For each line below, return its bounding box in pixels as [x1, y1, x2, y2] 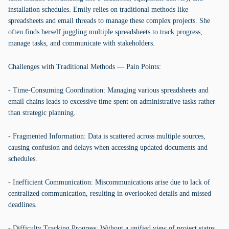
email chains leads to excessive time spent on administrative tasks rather [8, 98, 215, 105]
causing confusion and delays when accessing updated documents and [8, 144, 208, 151]
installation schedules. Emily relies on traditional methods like [8, 6, 188, 13]
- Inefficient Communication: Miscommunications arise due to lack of [8, 178, 210, 186]
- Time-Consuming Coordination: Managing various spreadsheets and [8, 86, 209, 94]
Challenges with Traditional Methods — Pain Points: [8, 63, 161, 71]
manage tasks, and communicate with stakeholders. [8, 39, 155, 47]
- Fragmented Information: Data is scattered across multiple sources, [8, 132, 205, 140]
